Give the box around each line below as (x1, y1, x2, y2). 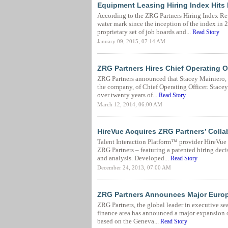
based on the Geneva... (97, 217, 160, 225)
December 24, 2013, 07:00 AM (97, 164, 171, 170)
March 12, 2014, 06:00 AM (97, 101, 162, 107)
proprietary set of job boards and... (97, 28, 192, 36)
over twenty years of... (97, 91, 159, 99)
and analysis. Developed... (97, 154, 170, 162)
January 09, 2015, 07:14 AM (97, 38, 165, 44)
